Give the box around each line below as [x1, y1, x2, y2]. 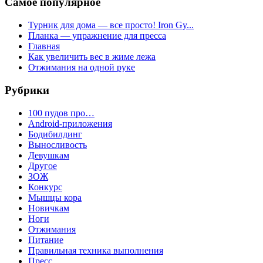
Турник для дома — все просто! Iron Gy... [28, 20, 194, 31]
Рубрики [5, 83, 49, 96]
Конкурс [28, 181, 62, 192]
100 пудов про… [28, 107, 95, 118]
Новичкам [28, 203, 69, 213]
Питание [28, 234, 63, 245]
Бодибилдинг [28, 129, 82, 139]
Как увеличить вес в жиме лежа [28, 52, 156, 62]
